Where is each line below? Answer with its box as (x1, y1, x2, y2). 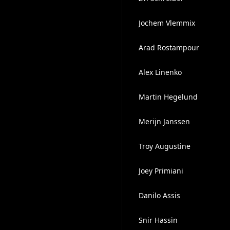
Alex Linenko (138, 67, 182, 77)
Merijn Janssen (138, 117, 190, 126)
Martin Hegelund (138, 92, 198, 102)
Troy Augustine (138, 141, 190, 151)
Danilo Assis (138, 190, 180, 200)
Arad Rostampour (138, 43, 199, 52)
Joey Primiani (138, 166, 183, 176)
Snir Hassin (138, 215, 178, 225)
